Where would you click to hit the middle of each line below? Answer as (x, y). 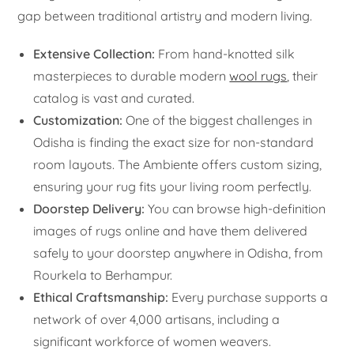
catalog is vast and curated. (114, 98)
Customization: (78, 120)
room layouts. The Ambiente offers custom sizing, (178, 164)
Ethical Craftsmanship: (101, 297)
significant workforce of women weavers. (153, 341)
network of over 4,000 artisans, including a (157, 319)
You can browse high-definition (235, 208)
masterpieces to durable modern (132, 75)
